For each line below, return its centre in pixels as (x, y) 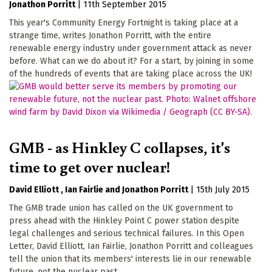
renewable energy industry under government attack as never (131, 48)
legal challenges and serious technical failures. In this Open (127, 233)
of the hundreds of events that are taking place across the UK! (131, 73)
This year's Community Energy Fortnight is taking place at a (124, 22)
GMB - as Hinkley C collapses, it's (120, 147)
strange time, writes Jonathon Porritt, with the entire (110, 35)
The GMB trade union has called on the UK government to (121, 208)
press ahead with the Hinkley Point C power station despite (124, 220)
